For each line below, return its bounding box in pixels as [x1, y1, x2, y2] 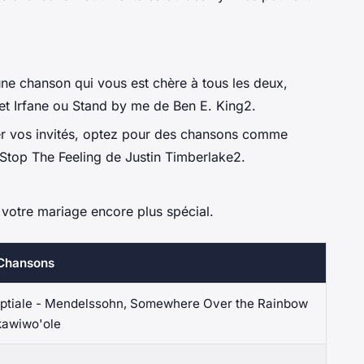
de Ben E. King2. [149, 97, 256, 115]
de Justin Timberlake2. [102, 148, 245, 165]
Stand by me [72, 97, 149, 115]
